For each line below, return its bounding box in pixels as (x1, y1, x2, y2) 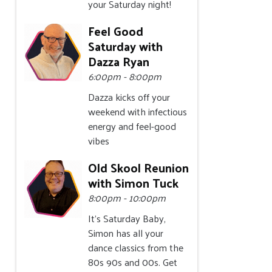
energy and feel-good (88, 117, 177, 135)
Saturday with (88, 35, 163, 58)
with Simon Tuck (88, 172, 179, 194)
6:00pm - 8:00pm (88, 67, 162, 86)
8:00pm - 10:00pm (88, 189, 166, 207)
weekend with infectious (88, 103, 188, 121)
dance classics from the (88, 239, 184, 257)
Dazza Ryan (88, 50, 150, 73)
